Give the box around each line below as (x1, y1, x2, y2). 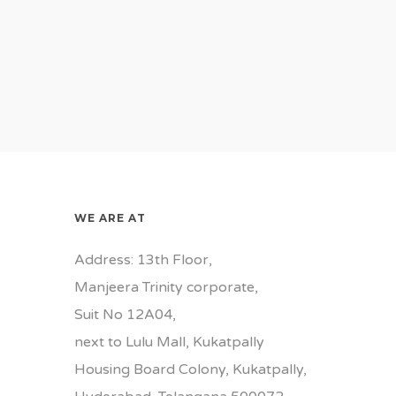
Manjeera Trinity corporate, (74, 278, 259, 296)
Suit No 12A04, (74, 306, 177, 324)
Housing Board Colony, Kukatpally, (74, 361, 308, 378)
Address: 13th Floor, (74, 251, 213, 269)
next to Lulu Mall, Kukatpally (74, 333, 265, 351)
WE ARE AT (74, 211, 147, 225)
